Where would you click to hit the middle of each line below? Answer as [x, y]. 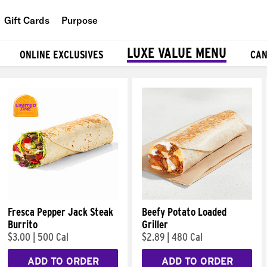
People [98, 47]
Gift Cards [27, 20]
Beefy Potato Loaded [184, 212]
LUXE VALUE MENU [177, 53]
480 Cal [187, 237]
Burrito [23, 224]
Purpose [80, 20]
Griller [155, 224]
